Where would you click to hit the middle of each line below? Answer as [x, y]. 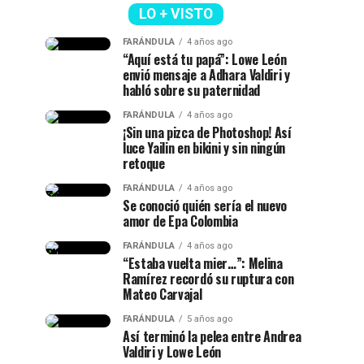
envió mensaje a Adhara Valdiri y [206, 75]
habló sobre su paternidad [191, 90]
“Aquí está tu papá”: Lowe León [205, 59]
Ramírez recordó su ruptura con [208, 279]
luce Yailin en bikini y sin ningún [204, 148]
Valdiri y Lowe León [172, 352]
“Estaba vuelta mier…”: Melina [203, 263]
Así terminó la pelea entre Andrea [212, 336]
